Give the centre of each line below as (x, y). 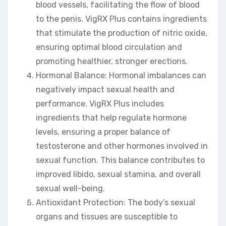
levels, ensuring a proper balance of (103, 132)
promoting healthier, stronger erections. (112, 61)
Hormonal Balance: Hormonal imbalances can (121, 75)
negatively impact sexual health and (105, 89)
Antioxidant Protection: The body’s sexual (116, 202)
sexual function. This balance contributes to (120, 160)
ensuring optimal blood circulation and (109, 47)
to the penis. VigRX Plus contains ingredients (121, 19)
